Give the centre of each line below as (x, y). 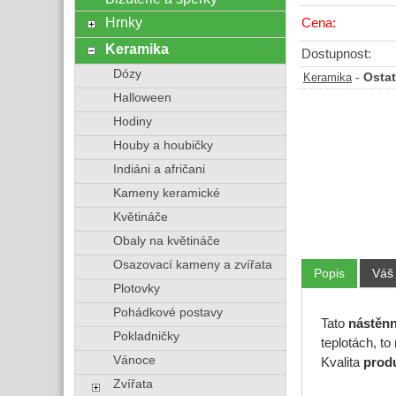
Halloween (142, 98)
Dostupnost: (336, 53)
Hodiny (132, 122)
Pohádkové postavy (168, 312)
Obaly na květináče (166, 241)
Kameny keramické (166, 193)
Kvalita (342, 363)
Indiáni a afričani (159, 169)
